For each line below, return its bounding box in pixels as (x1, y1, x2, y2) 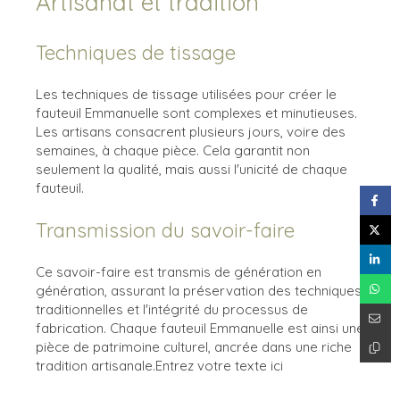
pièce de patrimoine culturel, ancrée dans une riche (36, 337, 352, 355)
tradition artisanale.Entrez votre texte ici (36, 356, 283, 374)
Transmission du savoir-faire (36, 217, 295, 243)
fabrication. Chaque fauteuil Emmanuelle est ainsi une (36, 319, 364, 337)
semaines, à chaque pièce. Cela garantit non (36, 141, 310, 159)
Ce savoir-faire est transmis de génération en (36, 262, 321, 280)
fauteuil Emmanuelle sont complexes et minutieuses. (36, 104, 357, 121)
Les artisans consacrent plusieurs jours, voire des (36, 122, 346, 140)
